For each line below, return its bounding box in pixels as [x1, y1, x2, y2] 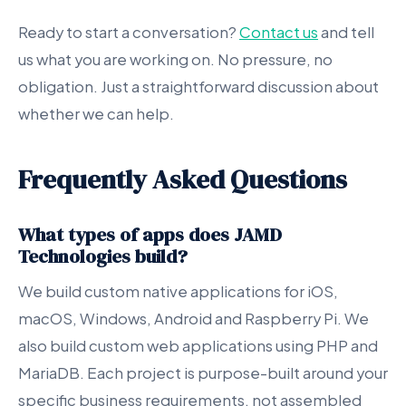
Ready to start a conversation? [18, 23, 239, 42]
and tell [318, 23, 374, 42]
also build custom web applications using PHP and [18, 336, 378, 355]
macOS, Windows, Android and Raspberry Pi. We [18, 309, 369, 328]
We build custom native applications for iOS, [18, 282, 338, 301]
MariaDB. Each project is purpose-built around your [18, 363, 388, 382]
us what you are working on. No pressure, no [18, 50, 333, 69]
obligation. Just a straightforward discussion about [18, 77, 379, 96]
